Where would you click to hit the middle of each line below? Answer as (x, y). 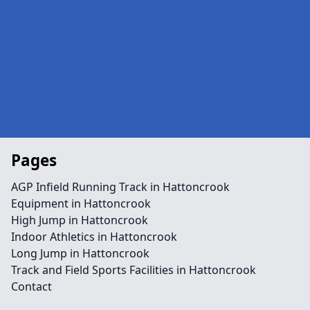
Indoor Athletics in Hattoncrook (94, 237)
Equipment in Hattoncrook (81, 203)
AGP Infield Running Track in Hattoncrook (120, 187)
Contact (31, 286)
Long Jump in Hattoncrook (80, 253)
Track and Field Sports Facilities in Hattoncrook (134, 270)
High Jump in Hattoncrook (80, 220)
